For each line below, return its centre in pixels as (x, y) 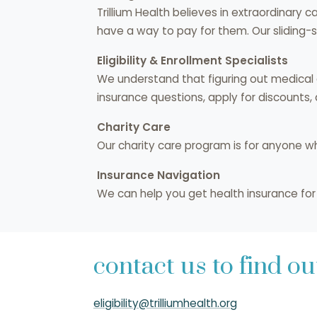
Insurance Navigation (158, 175)
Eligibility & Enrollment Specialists (192, 61)
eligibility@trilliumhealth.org (165, 304)
